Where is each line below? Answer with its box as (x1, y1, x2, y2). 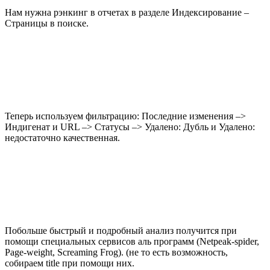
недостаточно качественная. (5, 132, 120, 143)
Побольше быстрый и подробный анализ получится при (5, 225, 237, 236)
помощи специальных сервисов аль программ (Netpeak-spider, (5, 236, 259, 246)
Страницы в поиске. (5, 17, 89, 28)
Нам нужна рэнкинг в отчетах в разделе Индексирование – (5, 7, 249, 17)
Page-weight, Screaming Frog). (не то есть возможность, (5, 246, 228, 257)
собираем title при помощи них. (5, 257, 134, 268)
